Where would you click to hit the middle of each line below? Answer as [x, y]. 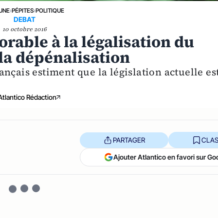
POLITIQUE [50, 11]
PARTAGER [129, 140]
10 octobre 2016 [24, 29]
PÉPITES [22, 11]
